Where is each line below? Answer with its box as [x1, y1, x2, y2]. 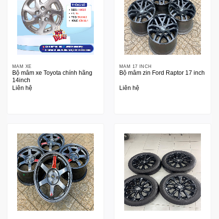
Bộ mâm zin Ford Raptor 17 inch [119, 69, 205, 76]
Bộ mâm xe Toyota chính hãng [12, 69, 92, 76]
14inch [12, 76, 30, 84]
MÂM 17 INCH [119, 64, 152, 69]
